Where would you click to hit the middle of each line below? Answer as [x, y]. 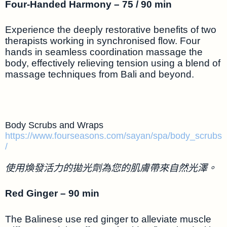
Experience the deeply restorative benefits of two [111, 30]
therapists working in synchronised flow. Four [103, 41]
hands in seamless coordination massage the [104, 52]
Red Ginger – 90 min [52, 194]
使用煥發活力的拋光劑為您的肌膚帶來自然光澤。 [111, 168]
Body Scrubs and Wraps [55, 125]
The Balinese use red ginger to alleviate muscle [108, 219]
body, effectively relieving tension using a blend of [113, 63]
